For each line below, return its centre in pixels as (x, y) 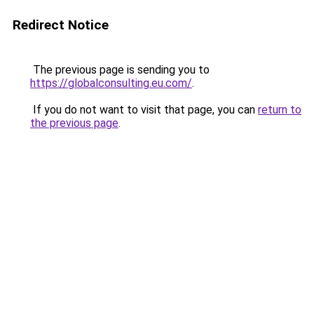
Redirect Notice (61, 25)
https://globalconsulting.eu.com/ (111, 83)
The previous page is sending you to (120, 70)
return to (280, 110)
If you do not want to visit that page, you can (144, 110)
